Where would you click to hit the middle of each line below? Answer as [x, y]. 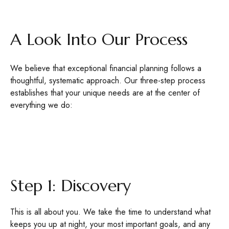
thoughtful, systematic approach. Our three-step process [108, 81]
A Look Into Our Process [99, 39]
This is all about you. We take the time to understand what [110, 212]
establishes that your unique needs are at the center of [105, 93]
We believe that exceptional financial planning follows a [106, 68]
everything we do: [41, 105]
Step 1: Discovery [71, 186]
